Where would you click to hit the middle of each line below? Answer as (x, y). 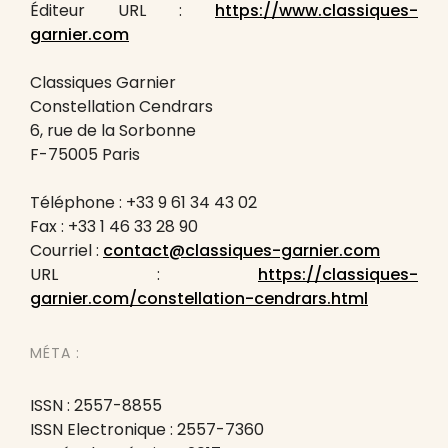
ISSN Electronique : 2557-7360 (147, 429)
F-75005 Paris (85, 154)
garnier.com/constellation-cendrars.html (199, 298)
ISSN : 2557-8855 (96, 405)
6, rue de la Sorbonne (113, 130)
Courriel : (66, 250)
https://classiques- (338, 274)
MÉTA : (55, 353)
